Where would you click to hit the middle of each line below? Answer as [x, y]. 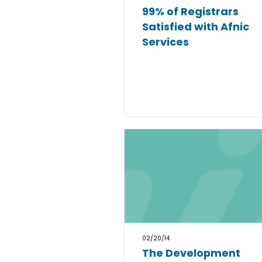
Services [166, 42]
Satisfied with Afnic [196, 27]
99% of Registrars [190, 11]
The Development [191, 253]
